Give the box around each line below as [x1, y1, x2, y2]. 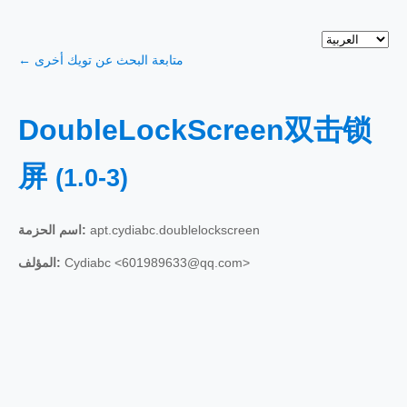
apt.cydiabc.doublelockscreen [86, 222, 260, 237]
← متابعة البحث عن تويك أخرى [35, 53, 184, 67]
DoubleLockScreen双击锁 [18, 114, 372, 147]
